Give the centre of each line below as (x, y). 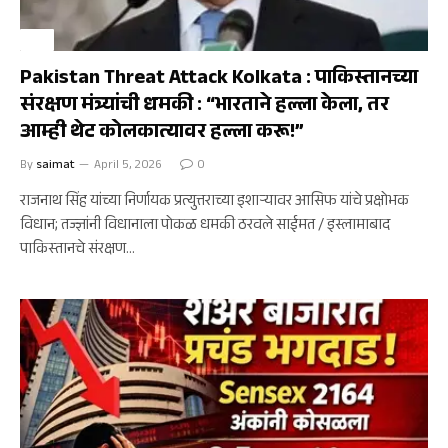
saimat (55, 166)
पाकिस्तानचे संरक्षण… (77, 250)
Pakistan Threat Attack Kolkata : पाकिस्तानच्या (219, 80)
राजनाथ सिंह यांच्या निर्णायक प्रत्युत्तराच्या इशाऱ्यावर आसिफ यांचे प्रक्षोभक (214, 202)
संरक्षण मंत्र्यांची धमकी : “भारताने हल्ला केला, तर (204, 107)
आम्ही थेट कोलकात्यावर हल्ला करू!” (162, 134)
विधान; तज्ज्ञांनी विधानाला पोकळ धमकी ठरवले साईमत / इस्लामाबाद (205, 226)
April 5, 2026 (128, 166)
